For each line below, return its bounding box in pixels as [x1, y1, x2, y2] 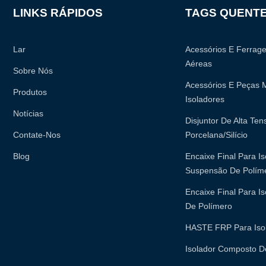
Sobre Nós [12, 65, 53, 75]
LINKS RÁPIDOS [12, 6, 103, 19]
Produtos [12, 87, 47, 97]
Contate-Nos [12, 129, 61, 140]
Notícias [12, 108, 43, 118]
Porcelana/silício [185, 129, 248, 140]
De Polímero [185, 201, 233, 211]
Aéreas [185, 58, 213, 68]
